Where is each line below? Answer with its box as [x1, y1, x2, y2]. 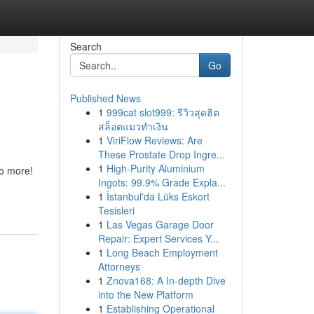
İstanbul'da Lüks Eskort [106, 189, 210, 203]
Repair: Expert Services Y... [97, 231, 219, 245]
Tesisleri [97, 203, 135, 217]
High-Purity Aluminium [106, 161, 205, 175]
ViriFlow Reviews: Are [106, 133, 203, 147]
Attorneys [97, 259, 140, 273]
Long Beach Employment [106, 245, 218, 259]
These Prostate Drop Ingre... [97, 147, 225, 161]
